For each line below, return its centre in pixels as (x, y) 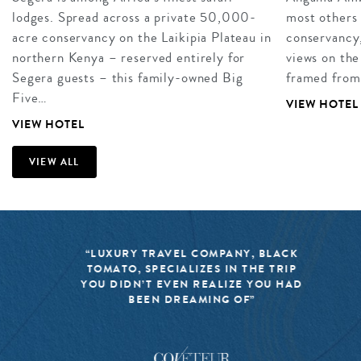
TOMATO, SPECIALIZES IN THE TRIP (180, 268)
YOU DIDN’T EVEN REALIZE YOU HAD (180, 284)
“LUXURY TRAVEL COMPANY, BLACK (180, 253)
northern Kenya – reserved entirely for (129, 58)
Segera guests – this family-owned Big (128, 78)
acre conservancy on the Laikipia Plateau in (142, 38)
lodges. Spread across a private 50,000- (135, 18)
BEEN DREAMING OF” (180, 299)
